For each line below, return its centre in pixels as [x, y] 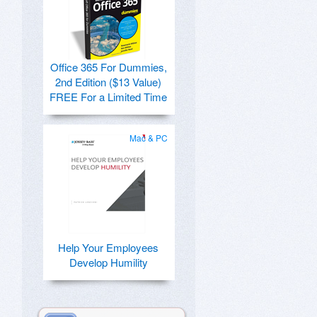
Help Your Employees [108, 247]
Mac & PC [149, 138]
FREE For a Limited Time [108, 97]
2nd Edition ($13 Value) [108, 82]
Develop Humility [108, 262]
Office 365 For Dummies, [108, 67]
